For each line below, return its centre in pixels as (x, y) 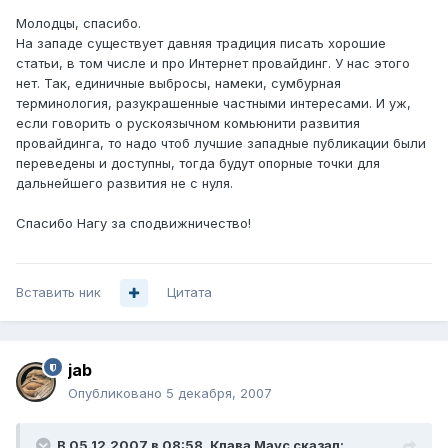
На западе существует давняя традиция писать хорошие (201, 43)
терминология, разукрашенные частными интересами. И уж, (213, 103)
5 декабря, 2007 (219, 393)
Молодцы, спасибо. (78, 23)
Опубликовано (117, 393)
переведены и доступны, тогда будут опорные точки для (198, 163)
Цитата (189, 292)
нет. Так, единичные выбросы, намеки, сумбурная (178, 83)
